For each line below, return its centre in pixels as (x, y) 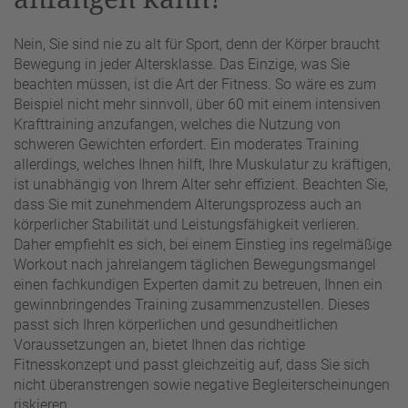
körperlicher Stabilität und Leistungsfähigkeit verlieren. (187, 225)
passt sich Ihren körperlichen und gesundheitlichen (176, 325)
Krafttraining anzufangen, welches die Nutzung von (177, 125)
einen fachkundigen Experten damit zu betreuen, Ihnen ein (198, 285)
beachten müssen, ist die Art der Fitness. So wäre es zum (195, 85)
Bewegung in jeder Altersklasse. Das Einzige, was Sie (182, 65)
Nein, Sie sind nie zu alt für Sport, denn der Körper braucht (197, 45)
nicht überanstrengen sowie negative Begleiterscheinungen (202, 385)
